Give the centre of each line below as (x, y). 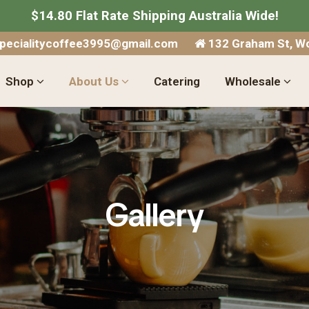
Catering (177, 81)
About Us (95, 81)
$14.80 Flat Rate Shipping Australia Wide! (154, 16)
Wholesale (254, 81)
